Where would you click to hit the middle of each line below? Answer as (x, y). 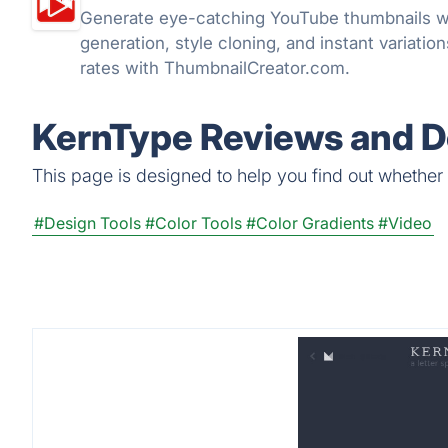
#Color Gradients (310, 223)
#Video (405, 223)
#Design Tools (87, 223)
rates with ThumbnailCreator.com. (215, 68)
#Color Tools (193, 223)
